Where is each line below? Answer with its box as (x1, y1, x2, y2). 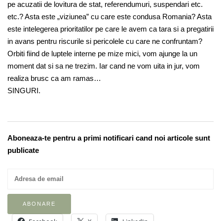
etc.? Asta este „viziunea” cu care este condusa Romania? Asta (7, 12, 212, 21)
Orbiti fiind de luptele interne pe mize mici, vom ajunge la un (7, 49, 197, 58)
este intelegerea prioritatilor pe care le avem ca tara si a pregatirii (7, 25, 214, 34)
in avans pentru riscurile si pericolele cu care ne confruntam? (7, 37, 202, 46)
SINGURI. (7, 86, 40, 95)
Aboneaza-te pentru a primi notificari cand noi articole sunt (7, 134, 210, 143)
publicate (7, 146, 39, 155)
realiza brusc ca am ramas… (7, 74, 101, 83)
